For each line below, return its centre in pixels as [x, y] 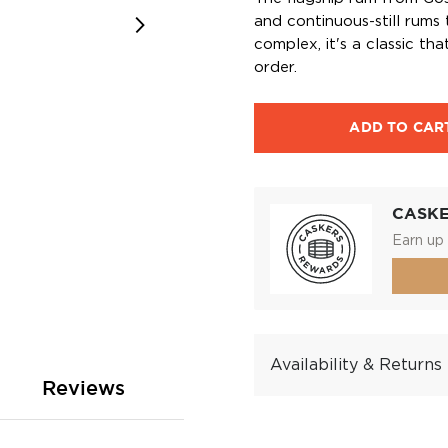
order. [275, 67]
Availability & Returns [356, 365]
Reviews [83, 388]
